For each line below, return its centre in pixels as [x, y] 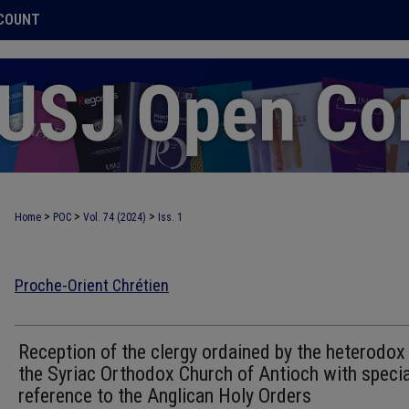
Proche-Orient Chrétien [92, 286]
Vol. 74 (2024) [115, 217]
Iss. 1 [170, 217]
